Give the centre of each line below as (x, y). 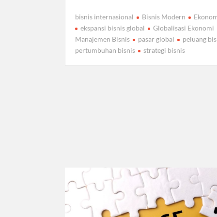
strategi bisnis (164, 50)
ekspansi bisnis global (113, 28)
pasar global (156, 39)
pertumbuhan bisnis (105, 50)
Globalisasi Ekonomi (184, 28)
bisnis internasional (105, 17)
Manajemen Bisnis (103, 39)
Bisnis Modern (164, 17)
